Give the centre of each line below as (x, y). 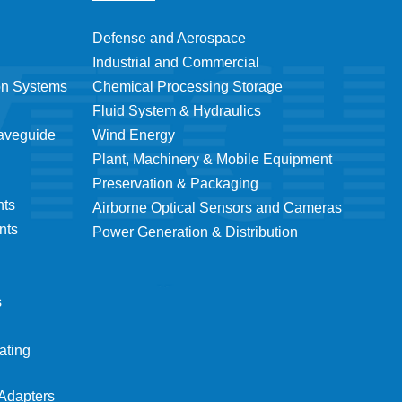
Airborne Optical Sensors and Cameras (217, 207)
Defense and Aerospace (169, 38)
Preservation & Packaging (175, 183)
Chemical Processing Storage (188, 86)
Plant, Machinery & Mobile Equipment (212, 159)
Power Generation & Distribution (195, 232)
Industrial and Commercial (176, 62)
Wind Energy (134, 135)
